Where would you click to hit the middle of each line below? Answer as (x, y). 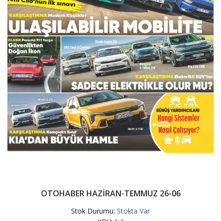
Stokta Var (133, 211)
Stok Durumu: (94, 211)
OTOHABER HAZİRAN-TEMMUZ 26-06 (110, 194)
